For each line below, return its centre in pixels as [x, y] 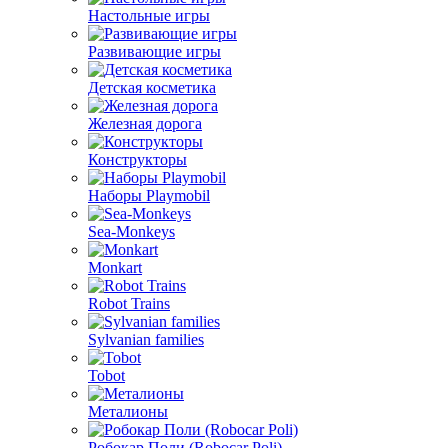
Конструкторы [137, 159]
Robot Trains [129, 303]
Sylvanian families [146, 339]
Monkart [115, 267]
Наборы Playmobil [149, 195]
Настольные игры [149, 15]
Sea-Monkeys [131, 231]
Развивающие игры [154, 51]
